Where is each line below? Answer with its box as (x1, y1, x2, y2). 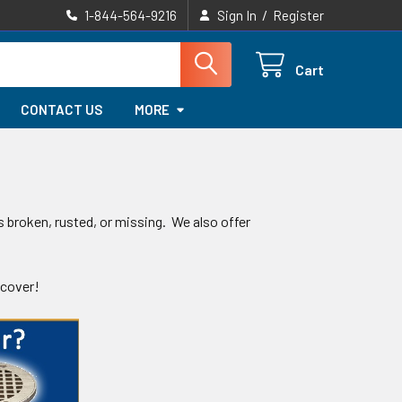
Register (273, 7, 324, 23)
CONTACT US (21, 101, 103, 118)
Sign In (217, 7, 257, 23)
